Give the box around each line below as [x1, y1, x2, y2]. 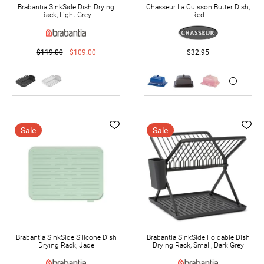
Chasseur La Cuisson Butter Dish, [146, 2, 250, 11]
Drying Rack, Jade [38, 240, 94, 249]
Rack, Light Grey [41, 10, 91, 19]
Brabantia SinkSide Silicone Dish [15, 233, 117, 242]
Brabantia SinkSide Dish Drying [18, 2, 114, 11]
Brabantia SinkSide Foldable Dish [146, 233, 250, 242]
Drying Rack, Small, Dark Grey [152, 240, 244, 249]
